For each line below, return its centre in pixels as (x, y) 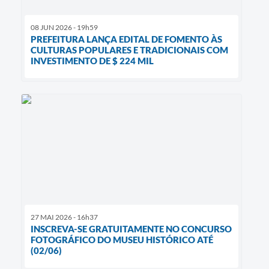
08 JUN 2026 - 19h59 (64, 27)
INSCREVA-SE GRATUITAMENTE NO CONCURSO (131, 228)
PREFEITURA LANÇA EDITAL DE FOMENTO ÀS (126, 39)
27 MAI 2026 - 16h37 (64, 217)
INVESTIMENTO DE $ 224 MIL (92, 60)
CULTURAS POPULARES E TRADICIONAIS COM (129, 50)
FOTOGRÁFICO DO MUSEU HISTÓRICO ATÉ (122, 239)
